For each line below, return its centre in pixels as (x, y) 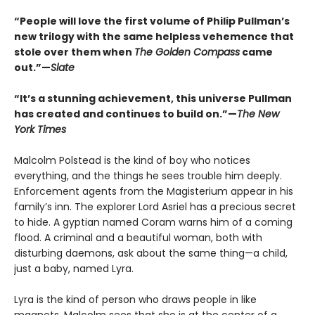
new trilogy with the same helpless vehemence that (154, 37)
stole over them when (74, 52)
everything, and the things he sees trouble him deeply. (148, 176)
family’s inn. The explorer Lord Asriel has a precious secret (155, 207)
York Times (40, 130)
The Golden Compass (187, 52)
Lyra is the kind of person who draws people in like (135, 300)
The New (258, 114)
